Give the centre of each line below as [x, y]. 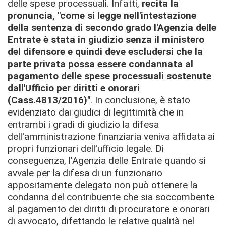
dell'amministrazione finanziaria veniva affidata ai [111, 136]
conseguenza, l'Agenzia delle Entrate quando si [107, 161]
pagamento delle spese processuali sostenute [109, 76]
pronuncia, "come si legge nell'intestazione [102, 15]
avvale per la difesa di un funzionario [85, 173]
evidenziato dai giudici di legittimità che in [96, 112]
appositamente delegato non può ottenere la [102, 185]
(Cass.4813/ [35, 100]
